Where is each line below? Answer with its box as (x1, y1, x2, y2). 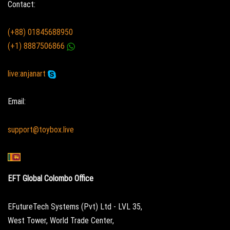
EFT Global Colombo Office (8, 174, 93, 184)
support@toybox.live (8, 124, 74, 135)
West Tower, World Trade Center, (8, 215, 114, 225)
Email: (8, 97, 26, 107)
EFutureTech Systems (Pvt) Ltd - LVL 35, (8, 201, 142, 212)
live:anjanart (8, 69, 48, 79)
